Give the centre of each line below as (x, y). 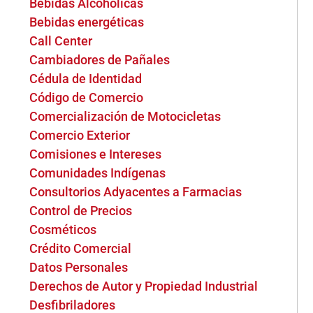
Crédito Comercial (81, 248)
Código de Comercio (87, 97)
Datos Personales (79, 267)
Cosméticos (63, 230)
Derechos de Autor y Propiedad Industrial (144, 286)
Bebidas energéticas (87, 22)
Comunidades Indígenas (98, 173)
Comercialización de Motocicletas (125, 116)
